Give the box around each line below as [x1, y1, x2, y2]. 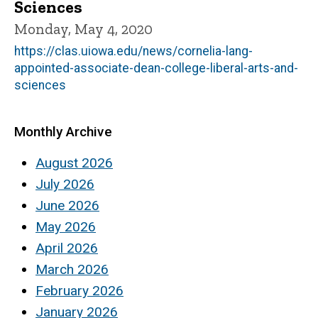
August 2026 [35, 154, 113, 171]
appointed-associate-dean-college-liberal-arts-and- [14, 61, 298, 76]
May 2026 [35, 218, 96, 235]
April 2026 [35, 239, 98, 256]
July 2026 [35, 175, 94, 192]
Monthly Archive [14, 124, 112, 141]
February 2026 [35, 282, 124, 299]
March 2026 [35, 261, 109, 278]
